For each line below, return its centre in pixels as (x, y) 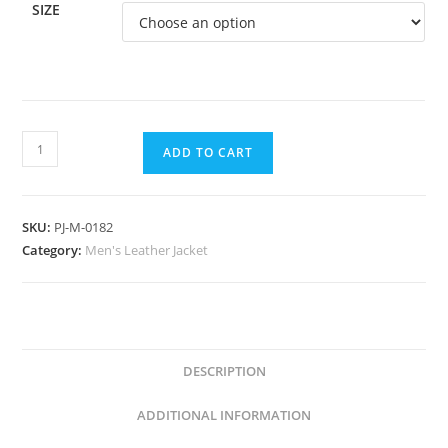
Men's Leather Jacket (147, 250)
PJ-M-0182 (84, 227)
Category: (54, 250)
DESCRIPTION (224, 372)
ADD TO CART (208, 153)
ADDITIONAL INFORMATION (224, 416)
